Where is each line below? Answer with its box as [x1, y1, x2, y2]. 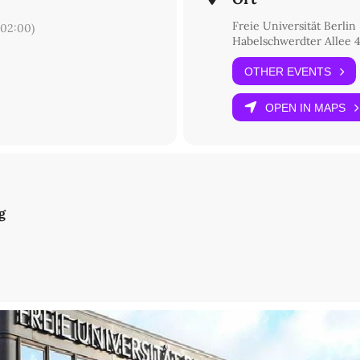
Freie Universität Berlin [232, 18, 356, 33]
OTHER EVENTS [244, 64, 331, 78]
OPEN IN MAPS [265, 100, 346, 114]
